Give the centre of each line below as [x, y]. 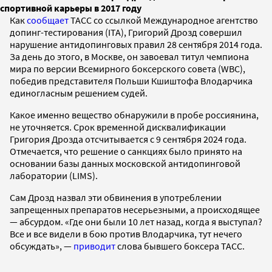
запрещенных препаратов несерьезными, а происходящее [135, 209]
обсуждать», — [42, 246]
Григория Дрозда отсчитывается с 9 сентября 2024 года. [128, 139]
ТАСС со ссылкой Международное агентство [163, 20]
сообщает [48, 20]
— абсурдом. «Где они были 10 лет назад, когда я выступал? [136, 221]
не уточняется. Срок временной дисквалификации [118, 127]
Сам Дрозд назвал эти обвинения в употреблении [116, 197]
